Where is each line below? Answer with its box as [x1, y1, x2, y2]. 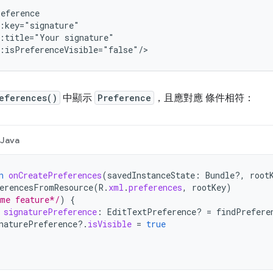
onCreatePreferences [9, 169, 102, 181]
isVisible [88, 218, 132, 230]
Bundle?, [205, 169, 245, 181]
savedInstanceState [107, 169, 195, 181]
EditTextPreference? [107, 206, 207, 218]
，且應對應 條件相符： [154, 92, 254, 104]
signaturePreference [4, 206, 97, 218]
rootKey [192, 182, 226, 193]
